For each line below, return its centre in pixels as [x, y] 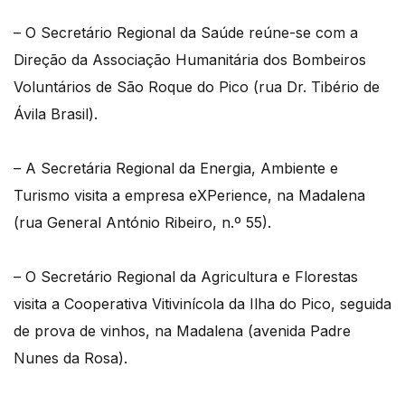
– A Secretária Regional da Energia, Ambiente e [176, 168]
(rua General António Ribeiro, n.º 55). [142, 222]
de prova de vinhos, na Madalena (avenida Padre [182, 330]
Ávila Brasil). [56, 113]
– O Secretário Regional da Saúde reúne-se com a [186, 32]
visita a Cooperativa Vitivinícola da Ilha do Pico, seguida [202, 303]
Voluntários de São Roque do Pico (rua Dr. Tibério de [197, 86]
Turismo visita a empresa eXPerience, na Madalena [189, 195]
